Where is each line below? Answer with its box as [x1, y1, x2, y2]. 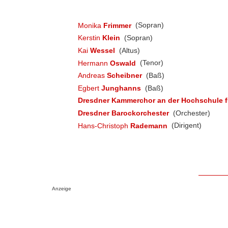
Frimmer [103, 21, 131, 30]
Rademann [130, 121, 167, 130]
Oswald [109, 59, 136, 67]
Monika [77, 21, 103, 30]
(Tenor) [138, 59, 164, 67]
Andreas [77, 71, 107, 80]
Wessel [90, 46, 115, 54]
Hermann [77, 59, 110, 67]
